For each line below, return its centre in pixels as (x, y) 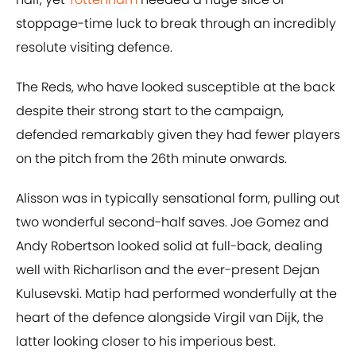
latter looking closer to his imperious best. (146, 342)
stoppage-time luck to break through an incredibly (176, 24)
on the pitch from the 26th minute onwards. (151, 159)
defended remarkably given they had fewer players (178, 135)
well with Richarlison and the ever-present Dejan (168, 270)
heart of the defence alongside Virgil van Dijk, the (170, 318)
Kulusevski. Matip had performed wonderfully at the (176, 294)
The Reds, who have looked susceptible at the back (176, 87)
